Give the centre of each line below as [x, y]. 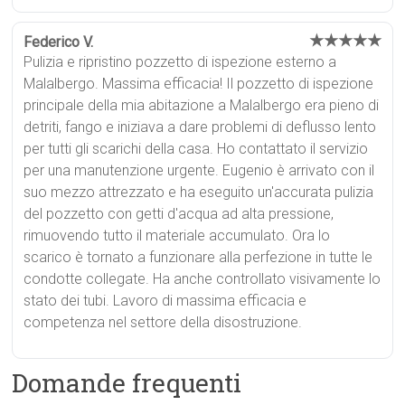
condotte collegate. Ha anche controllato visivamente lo [202, 278]
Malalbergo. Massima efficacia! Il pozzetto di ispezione [199, 83]
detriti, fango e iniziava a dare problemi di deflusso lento [200, 127]
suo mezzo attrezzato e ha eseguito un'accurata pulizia [199, 192]
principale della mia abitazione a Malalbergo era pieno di [202, 105]
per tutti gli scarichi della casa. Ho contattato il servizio [196, 148]
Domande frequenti [127, 382]
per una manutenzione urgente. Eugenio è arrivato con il [199, 170]
